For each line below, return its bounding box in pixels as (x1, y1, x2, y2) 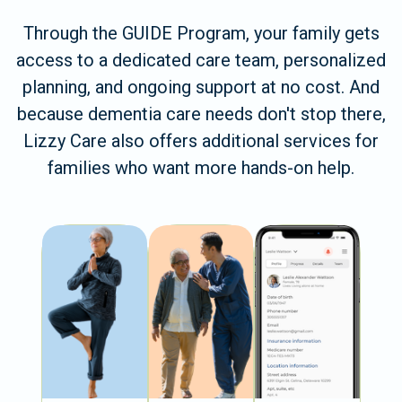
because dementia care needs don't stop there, (16, 102, 386, 125)
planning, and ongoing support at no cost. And (22, 75, 380, 98)
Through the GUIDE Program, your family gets (22, 22, 380, 44)
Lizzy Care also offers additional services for (23, 129, 379, 152)
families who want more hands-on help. (48, 156, 354, 179)
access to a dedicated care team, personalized (16, 48, 386, 71)
